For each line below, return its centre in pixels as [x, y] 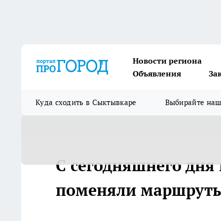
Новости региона [167, 61]
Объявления [157, 74]
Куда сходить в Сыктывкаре [86, 102]
